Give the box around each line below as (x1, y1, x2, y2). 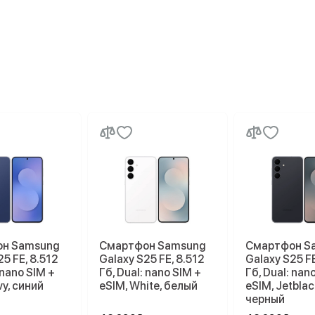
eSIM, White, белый (99, 279, 198, 292)
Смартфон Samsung (99, 239, 206, 252)
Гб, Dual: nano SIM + (99, 266, 201, 279)
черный (245, 292, 285, 306)
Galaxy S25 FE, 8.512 (99, 252, 205, 266)
